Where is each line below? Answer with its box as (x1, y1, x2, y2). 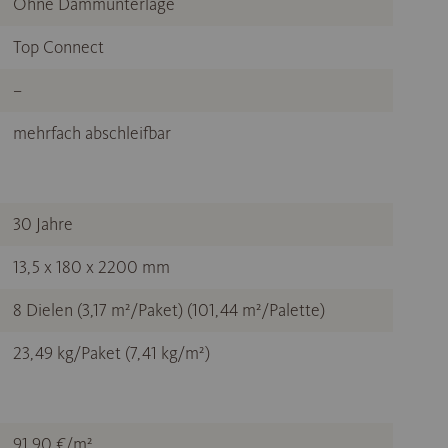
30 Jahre (13, 213, 73, 236)
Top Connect (13, 36, 104, 59)
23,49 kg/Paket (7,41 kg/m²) (13, 342, 210, 365)
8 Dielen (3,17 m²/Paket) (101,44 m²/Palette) (13, 299, 325, 322)
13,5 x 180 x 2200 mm (13, 256, 170, 279)
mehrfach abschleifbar (13, 122, 171, 145)
